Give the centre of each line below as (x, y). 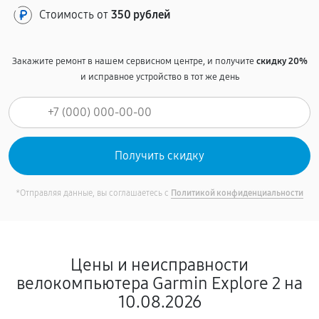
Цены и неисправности (159, 265)
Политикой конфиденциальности (237, 193)
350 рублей (141, 15)
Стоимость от (75, 15)
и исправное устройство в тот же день (159, 77)
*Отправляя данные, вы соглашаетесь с (93, 193)
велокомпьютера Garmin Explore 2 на (159, 283)
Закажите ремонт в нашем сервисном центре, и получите (134, 61)
